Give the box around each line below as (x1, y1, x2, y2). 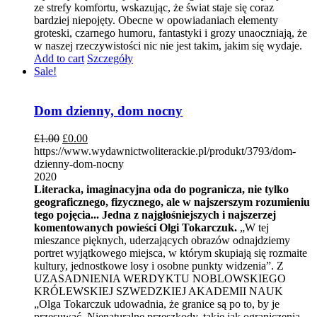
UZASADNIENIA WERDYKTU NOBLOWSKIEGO (34, 272, 286, 285)
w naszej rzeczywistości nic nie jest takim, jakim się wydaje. (34, 39, 302, 52)
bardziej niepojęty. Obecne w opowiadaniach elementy (34, 13, 278, 26)
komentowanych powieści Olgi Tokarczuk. (34, 221, 237, 234)
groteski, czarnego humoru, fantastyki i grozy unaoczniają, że (34, 26, 307, 39)
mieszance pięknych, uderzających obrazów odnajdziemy (34, 234, 290, 247)
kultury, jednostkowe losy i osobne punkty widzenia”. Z (34, 260, 284, 272)
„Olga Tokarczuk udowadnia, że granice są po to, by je (34, 298, 279, 311)
